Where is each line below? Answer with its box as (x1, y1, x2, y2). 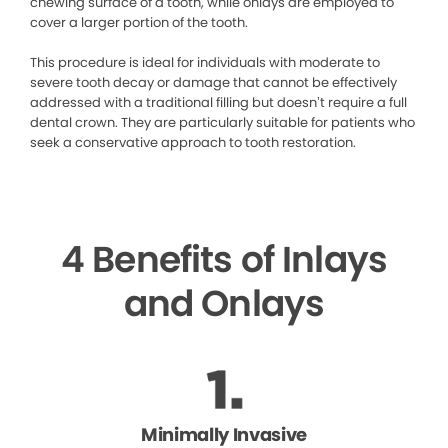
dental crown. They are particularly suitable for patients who (30, 113, 415, 133)
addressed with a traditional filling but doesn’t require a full (30, 93, 407, 113)
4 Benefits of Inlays (60, 234, 388, 286)
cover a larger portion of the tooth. (30, 13, 251, 33)
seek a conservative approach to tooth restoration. (30, 133, 356, 153)
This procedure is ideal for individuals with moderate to (30, 53, 380, 73)
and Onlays (123, 278, 325, 330)
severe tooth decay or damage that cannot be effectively (30, 73, 397, 93)
